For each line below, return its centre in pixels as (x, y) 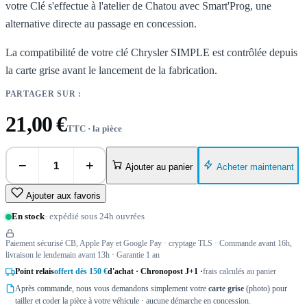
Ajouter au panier (159, 167)
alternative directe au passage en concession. (101, 24)
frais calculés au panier (240, 272)
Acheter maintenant (255, 167)
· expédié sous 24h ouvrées (95, 217)
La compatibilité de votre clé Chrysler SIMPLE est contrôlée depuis (151, 52)
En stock (28, 217)
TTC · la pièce (94, 129)
